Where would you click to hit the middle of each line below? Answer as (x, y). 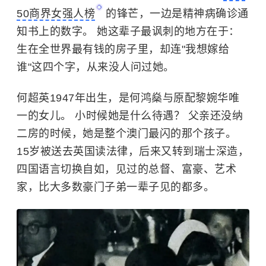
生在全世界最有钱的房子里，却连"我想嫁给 (123, 49)
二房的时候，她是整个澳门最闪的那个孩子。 (126, 134)
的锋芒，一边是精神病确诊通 (177, 14)
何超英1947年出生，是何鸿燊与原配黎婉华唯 (128, 98)
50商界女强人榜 (56, 14)
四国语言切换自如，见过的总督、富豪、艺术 (126, 169)
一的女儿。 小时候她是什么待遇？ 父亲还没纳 (130, 116)
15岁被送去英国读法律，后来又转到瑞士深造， (133, 151)
